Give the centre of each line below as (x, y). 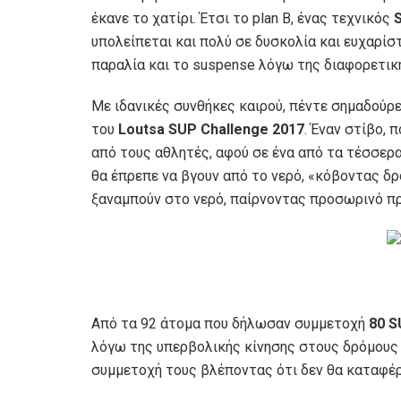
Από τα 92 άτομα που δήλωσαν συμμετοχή (230, 323)
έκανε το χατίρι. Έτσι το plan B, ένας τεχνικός (243, 19)
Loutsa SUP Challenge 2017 (211, 130)
